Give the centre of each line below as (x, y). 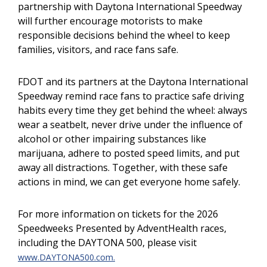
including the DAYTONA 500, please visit (107, 243)
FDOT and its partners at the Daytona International (133, 82)
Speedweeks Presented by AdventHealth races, (122, 228)
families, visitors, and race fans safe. (98, 49)
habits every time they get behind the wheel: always (133, 110)
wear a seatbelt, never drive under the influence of (130, 125)
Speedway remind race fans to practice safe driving (131, 96)
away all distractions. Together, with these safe (123, 167)
